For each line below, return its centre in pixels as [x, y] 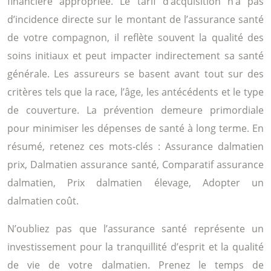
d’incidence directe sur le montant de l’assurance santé [135, 19]
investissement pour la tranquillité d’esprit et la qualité [135, 247]
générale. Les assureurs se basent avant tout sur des [135, 73]
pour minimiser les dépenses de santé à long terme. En [135, 128]
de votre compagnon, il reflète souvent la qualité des [135, 37]
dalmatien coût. [43, 201]
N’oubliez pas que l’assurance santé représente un [135, 228]
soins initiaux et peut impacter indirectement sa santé [135, 55]
